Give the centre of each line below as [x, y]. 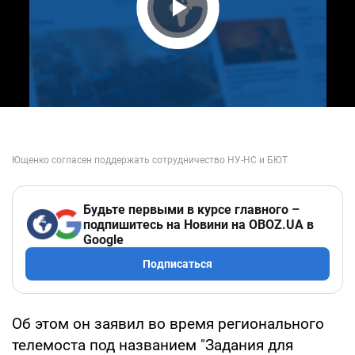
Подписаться [177, 263]
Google [103, 239]
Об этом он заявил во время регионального [168, 323]
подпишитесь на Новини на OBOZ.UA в [198, 224]
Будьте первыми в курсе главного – [191, 209]
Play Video [222, 38]
